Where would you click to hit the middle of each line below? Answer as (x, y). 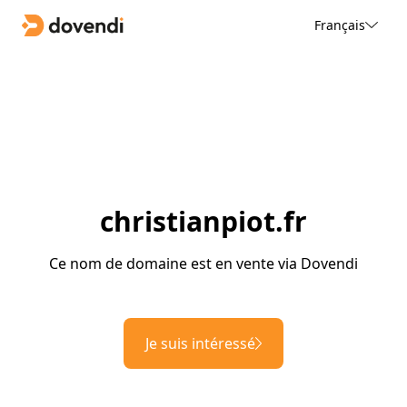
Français (339, 25)
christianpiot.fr (203, 222)
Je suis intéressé (200, 344)
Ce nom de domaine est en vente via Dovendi (203, 264)
